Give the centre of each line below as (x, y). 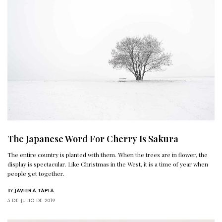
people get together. (36, 174)
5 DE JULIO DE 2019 (31, 201)
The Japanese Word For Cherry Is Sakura (93, 139)
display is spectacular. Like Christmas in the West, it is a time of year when (108, 164)
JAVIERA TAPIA (34, 191)
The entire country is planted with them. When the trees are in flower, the (108, 155)
